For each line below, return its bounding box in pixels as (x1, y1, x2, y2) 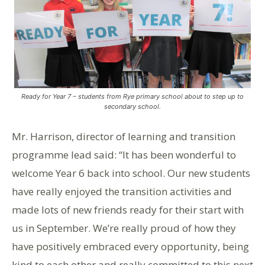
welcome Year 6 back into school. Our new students (12, 166, 250, 180)
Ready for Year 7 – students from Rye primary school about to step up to (21, 92, 244, 101)
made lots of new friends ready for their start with (12, 202, 244, 216)
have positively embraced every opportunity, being (12, 239, 249, 253)
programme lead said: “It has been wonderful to (12, 147, 236, 161)
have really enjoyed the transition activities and (12, 184, 232, 198)
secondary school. (104, 102, 161, 111)
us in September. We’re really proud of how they (12, 221, 236, 235)
